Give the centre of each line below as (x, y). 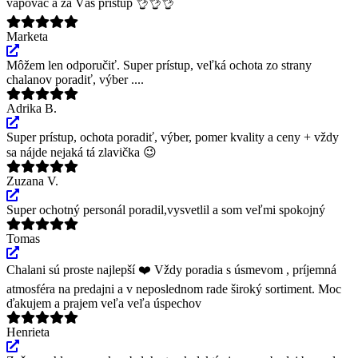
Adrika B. (32, 108)
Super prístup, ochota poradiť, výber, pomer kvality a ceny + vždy (173, 137)
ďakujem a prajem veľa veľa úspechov (104, 303)
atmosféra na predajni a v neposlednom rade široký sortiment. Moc (174, 288)
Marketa (27, 36)
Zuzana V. (32, 181)
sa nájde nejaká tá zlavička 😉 (82, 152)
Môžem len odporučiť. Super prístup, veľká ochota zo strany (159, 65)
